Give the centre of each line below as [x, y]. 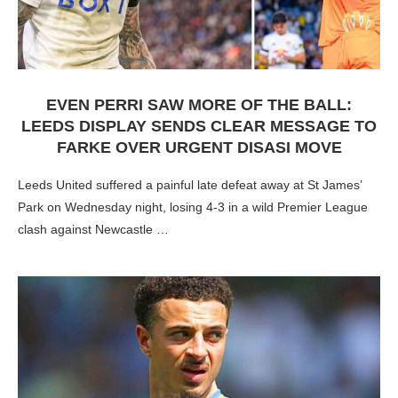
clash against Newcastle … [93, 229]
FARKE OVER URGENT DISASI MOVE [199, 147]
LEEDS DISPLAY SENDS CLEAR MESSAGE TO [199, 126]
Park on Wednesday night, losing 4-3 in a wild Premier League [193, 207]
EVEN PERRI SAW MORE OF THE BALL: [199, 105]
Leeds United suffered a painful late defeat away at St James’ [190, 185]
